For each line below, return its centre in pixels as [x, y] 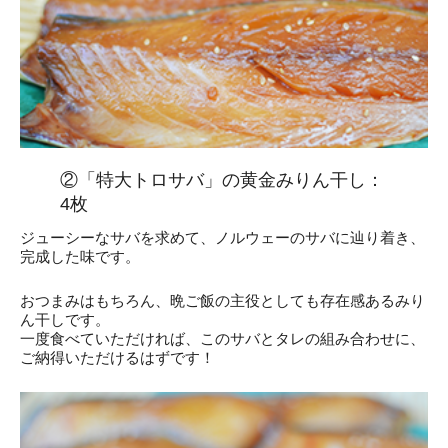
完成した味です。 [80, 256]
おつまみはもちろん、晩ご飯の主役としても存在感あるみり [222, 300]
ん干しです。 [65, 319]
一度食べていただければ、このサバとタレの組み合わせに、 [222, 338]
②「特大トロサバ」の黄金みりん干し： [222, 179]
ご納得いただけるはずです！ [117, 357]
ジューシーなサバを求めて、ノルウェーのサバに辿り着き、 [222, 237]
